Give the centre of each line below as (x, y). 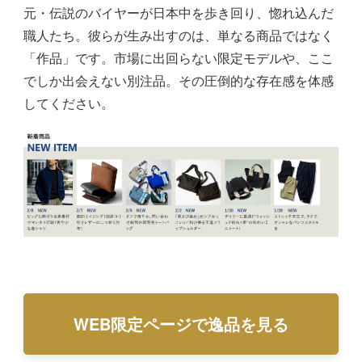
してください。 (69, 103)
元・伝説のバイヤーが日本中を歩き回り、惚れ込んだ (179, 13)
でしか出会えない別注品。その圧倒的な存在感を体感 (179, 81)
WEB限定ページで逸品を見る (181, 324)
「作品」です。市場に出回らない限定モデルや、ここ (179, 58)
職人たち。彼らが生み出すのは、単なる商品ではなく (179, 36)
